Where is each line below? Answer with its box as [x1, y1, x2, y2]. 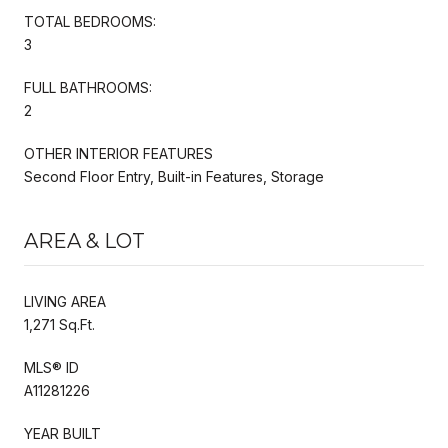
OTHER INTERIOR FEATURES [24, 144, 213, 162]
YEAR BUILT [24, 424, 101, 442]
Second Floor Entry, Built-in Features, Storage [24, 167, 324, 185]
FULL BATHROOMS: [24, 78, 152, 96]
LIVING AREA [24, 292, 106, 310]
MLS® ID [24, 358, 79, 376]
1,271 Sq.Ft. [24, 315, 95, 333]
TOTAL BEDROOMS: [24, 12, 156, 30]
